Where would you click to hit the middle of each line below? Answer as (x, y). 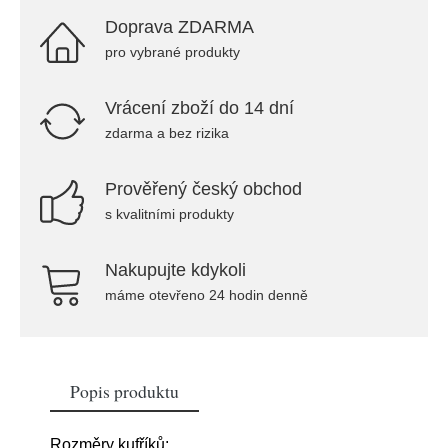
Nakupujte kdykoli (175, 270)
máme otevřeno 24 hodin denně (206, 295)
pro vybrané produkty (172, 52)
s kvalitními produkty (169, 214)
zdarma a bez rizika (167, 133)
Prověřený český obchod (203, 189)
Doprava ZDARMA (179, 27)
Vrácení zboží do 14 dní (199, 108)
